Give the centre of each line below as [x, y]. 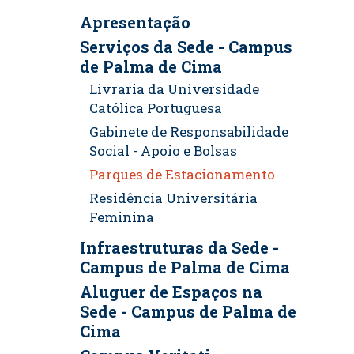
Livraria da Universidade [174, 89]
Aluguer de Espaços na [171, 292]
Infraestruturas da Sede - [179, 248]
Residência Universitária [173, 198]
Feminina [121, 217]
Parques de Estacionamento [182, 175]
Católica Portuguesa [155, 108]
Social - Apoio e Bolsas [163, 151]
